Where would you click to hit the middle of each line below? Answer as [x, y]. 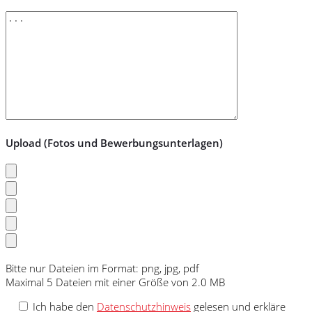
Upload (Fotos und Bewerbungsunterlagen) [114, 143]
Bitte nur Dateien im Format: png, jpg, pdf [102, 268]
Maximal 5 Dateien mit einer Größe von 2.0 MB [115, 282]
